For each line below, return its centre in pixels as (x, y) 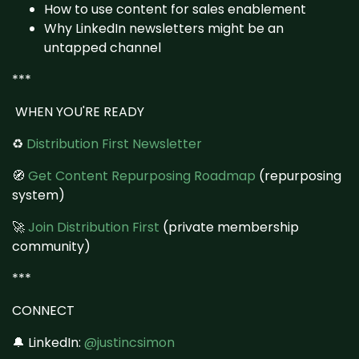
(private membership (229, 227)
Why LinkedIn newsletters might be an (164, 28)
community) (51, 246)
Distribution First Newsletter (114, 143)
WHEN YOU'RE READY (78, 111)
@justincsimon (129, 342)
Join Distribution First (94, 227)
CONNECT (43, 310)
